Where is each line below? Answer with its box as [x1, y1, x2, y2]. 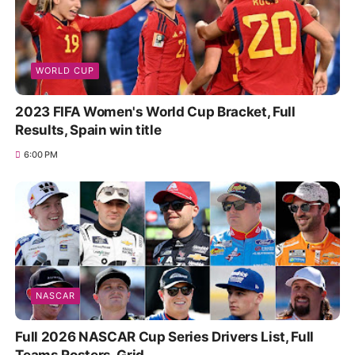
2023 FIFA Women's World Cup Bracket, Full [15, 104, 296, 120]
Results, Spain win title [15, 122, 162, 139]
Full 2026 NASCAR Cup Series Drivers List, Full [15, 329, 314, 345]
